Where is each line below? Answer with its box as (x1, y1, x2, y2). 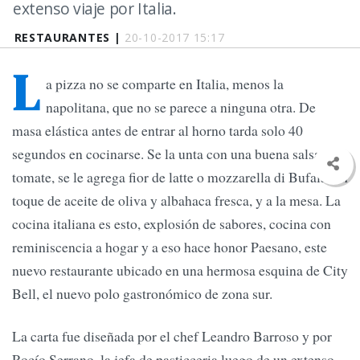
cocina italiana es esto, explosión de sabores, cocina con (12, 214, 331, 234)
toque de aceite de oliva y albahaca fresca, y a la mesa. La (12, 190, 341, 211)
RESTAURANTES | (14, 30, 125, 45)
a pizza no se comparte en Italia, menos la (46, 74, 284, 94)
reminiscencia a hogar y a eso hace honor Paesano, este (12, 237, 327, 257)
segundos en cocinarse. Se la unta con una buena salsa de (12, 144, 337, 164)
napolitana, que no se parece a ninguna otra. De (46, 97, 316, 117)
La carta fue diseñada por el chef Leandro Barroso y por (12, 326, 332, 346)
